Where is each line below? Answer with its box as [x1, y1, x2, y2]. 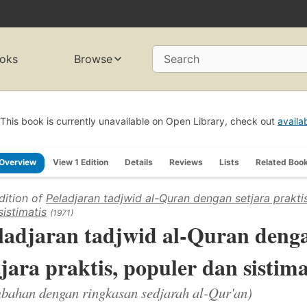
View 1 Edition [53, 156, 108, 167]
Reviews [169, 156, 203, 167]
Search [164, 52, 199, 66]
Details [125, 156, 153, 167]
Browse [74, 52, 113, 66]
